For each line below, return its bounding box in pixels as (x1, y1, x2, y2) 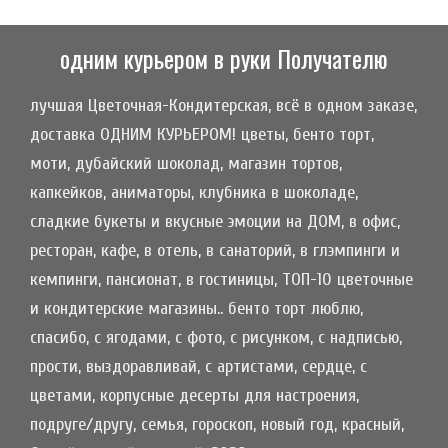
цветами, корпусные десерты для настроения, (30, 385, 359, 407)
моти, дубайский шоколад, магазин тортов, (30, 153, 342, 175)
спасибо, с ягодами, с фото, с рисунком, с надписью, (30, 327, 402, 349)
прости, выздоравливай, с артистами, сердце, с (30, 356, 367, 378)
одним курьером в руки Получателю (60, 40, 388, 77)
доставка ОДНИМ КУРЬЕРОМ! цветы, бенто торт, (30, 124, 374, 146)
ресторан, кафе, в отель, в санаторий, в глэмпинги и (30, 240, 400, 262)
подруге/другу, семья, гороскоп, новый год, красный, (30, 414, 404, 436)
